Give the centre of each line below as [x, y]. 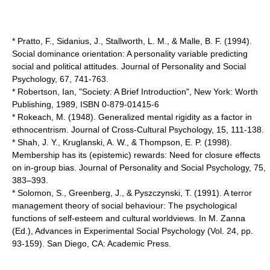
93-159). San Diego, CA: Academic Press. [92, 243]
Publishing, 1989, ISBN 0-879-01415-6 [86, 104]
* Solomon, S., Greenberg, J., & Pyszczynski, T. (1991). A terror [132, 193]
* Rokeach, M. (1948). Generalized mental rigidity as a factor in [132, 117]
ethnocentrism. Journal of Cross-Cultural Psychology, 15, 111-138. [138, 130]
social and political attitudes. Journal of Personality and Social [129, 66]
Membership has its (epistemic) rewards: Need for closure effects [136, 155]
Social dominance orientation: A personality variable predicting [130, 54]
